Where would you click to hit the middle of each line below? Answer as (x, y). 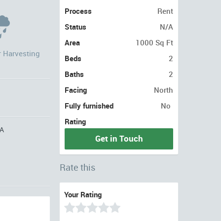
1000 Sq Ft (154, 42)
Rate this (77, 167)
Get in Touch (119, 138)
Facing (76, 90)
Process (78, 11)
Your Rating (83, 194)
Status (75, 27)
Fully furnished (89, 106)
